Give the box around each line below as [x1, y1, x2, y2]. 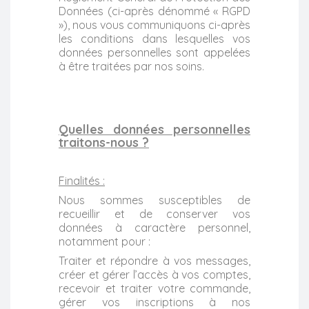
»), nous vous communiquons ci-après [59, 17, 250, 32]
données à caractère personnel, [59, 220, 250, 235]
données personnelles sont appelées [59, 45, 250, 59]
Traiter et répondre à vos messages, [59, 253, 250, 268]
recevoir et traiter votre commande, [59, 281, 250, 295]
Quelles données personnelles [59, 121, 250, 137]
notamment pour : [59, 234, 150, 248]
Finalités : [59, 173, 105, 188]
